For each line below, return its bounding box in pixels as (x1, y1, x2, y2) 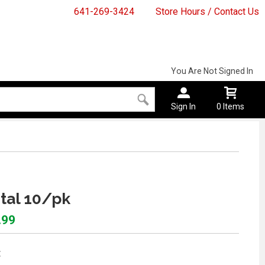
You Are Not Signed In (170, 66, 253, 76)
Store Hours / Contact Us (156, 6, 259, 17)
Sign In (171, 102, 196, 112)
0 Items (216, 102, 245, 112)
